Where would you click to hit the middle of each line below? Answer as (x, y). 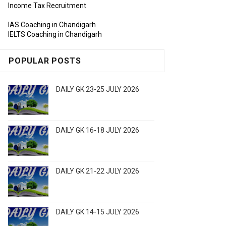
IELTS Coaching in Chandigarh (55, 35)
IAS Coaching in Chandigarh (52, 25)
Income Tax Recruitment (47, 6)
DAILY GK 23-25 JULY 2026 (98, 90)
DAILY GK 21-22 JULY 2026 (98, 171)
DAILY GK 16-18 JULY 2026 (98, 130)
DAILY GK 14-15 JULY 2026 (98, 212)
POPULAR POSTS (45, 61)
